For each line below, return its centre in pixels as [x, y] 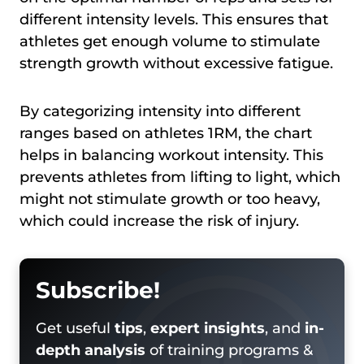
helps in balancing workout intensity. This [171, 155]
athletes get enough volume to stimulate [170, 41]
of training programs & [229, 350]
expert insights [208, 328]
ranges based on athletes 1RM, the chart [166, 133]
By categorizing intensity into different [160, 111]
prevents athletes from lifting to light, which [180, 177]
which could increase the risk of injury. [159, 221]
